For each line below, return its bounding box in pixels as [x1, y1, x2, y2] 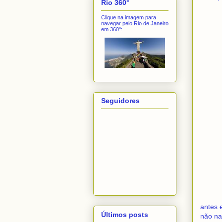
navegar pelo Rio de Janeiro [101, 20, 168, 26]
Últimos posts [101, 210, 148, 219]
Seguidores [101, 97, 140, 105]
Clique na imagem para [101, 14, 156, 20]
